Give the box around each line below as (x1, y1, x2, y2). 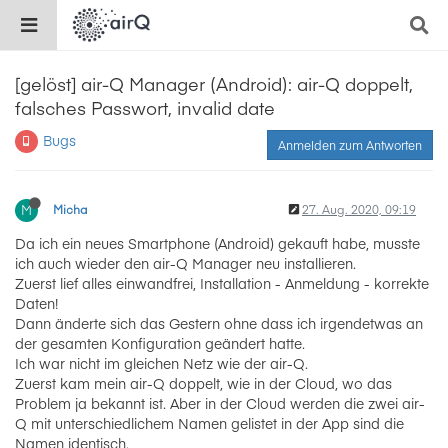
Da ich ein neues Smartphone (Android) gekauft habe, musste (15, 233, 420, 253)
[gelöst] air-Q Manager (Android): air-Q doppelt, (15, 71, 413, 96)
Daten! (15, 293, 58, 313)
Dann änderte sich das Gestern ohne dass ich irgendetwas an (15, 313, 423, 333)
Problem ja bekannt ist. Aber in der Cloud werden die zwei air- (15, 393, 425, 413)
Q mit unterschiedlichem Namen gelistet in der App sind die (15, 413, 404, 433)
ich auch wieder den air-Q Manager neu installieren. (15, 253, 356, 273)
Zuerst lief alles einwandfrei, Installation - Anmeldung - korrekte (15, 273, 429, 293)
